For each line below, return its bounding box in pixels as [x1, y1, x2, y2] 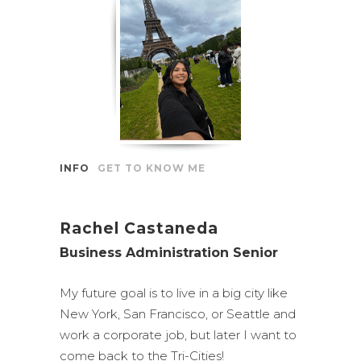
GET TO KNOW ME [98, 162, 205, 174]
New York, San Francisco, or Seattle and [60, 306, 296, 322]
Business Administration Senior [60, 245, 278, 260]
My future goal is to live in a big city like [60, 285, 288, 301]
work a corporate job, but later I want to [60, 327, 297, 342]
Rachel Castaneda [60, 219, 218, 238]
